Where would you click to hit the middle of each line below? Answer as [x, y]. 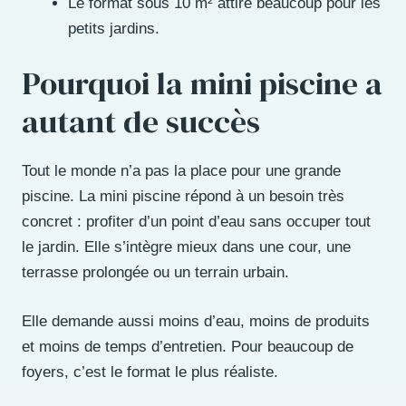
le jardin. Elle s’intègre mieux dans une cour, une [186, 247]
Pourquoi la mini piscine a [202, 84]
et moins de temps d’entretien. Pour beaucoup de [188, 346]
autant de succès [141, 122]
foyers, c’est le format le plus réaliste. [150, 372]
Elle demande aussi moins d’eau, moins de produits [196, 321]
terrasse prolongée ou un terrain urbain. [155, 273]
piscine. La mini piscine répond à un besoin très [183, 197]
